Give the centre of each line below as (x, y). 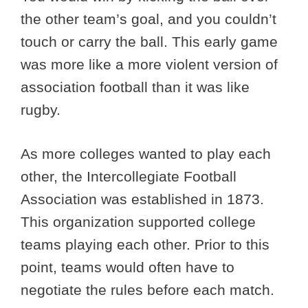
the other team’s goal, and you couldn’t (148, 19)
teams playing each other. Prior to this (145, 245)
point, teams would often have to (128, 267)
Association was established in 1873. (142, 199)
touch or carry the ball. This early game (149, 41)
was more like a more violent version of (149, 64)
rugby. (43, 109)
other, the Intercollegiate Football (129, 177)
